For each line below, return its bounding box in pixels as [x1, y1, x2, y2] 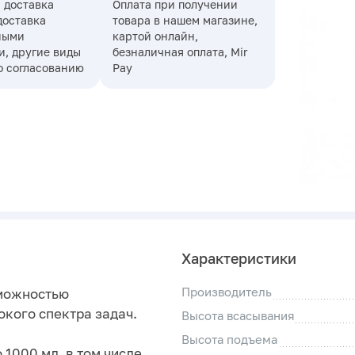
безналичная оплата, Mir [112, 45, 247, 59]
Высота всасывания [181, 308, 295, 323]
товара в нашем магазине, [112, 13, 258, 28]
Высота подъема [181, 332, 277, 347]
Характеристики [181, 250, 296, 268]
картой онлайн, [112, 29, 198, 44]
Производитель [181, 284, 272, 300]
